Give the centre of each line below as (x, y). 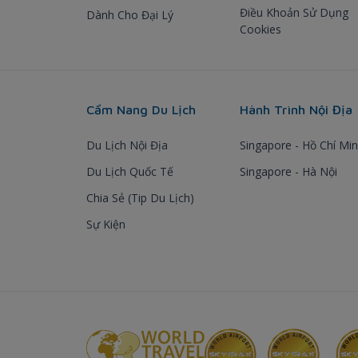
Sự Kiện (106, 224)
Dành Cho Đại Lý (130, 14)
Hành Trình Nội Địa (296, 109)
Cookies (261, 29)
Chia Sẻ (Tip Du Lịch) (140, 197)
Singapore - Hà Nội (288, 171)
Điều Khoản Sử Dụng (294, 12)
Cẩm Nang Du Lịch (141, 109)
